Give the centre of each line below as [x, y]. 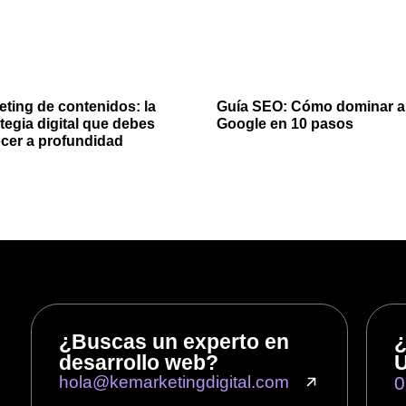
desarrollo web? [138, 362]
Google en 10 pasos [285, 123]
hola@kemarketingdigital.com [174, 382]
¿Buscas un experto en [174, 341]
